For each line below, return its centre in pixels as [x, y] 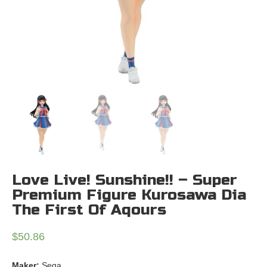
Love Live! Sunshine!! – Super [125, 180]
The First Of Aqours [89, 210]
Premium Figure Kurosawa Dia [129, 195]
